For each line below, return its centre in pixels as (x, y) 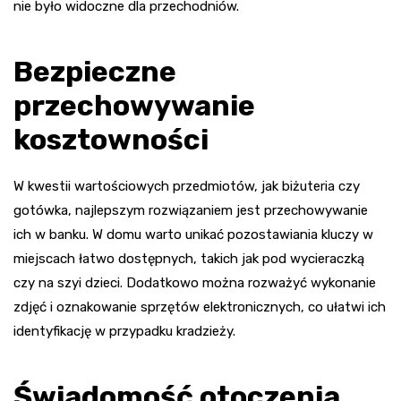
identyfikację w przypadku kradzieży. (124, 331)
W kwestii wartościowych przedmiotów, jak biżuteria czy (187, 186)
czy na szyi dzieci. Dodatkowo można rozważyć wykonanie (195, 282)
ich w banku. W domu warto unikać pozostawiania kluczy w (193, 234)
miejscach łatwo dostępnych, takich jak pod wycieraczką (189, 258)
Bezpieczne (95, 71)
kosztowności (111, 139)
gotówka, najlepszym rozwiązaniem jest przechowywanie (191, 210)
